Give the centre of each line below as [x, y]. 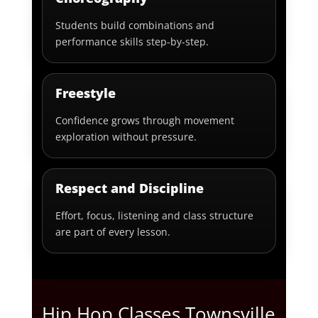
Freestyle [86, 93]
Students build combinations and [135, 26]
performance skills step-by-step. [132, 42]
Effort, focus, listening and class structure [155, 216]
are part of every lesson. [113, 232]
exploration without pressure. [126, 137]
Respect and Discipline [130, 188]
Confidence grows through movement [145, 121]
